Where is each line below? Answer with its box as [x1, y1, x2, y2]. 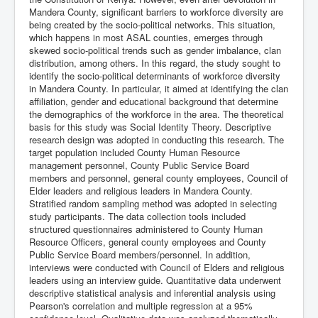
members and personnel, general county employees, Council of [29, 171, 288, 185]
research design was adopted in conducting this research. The [29, 133, 284, 146]
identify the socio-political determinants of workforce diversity [29, 69, 280, 82]
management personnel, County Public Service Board [29, 158, 249, 172]
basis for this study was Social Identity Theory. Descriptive [29, 120, 271, 133]
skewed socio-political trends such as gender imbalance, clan [29, 43, 281, 57]
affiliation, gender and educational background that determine [29, 94, 278, 108]
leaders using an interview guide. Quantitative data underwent [29, 273, 281, 287]
